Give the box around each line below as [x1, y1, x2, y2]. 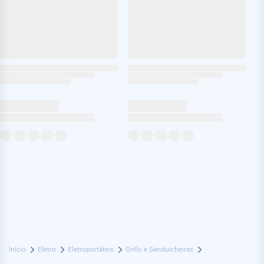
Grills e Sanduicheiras [126, 245, 195, 254]
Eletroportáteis [68, 245, 115, 254]
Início [9, 245, 28, 254]
